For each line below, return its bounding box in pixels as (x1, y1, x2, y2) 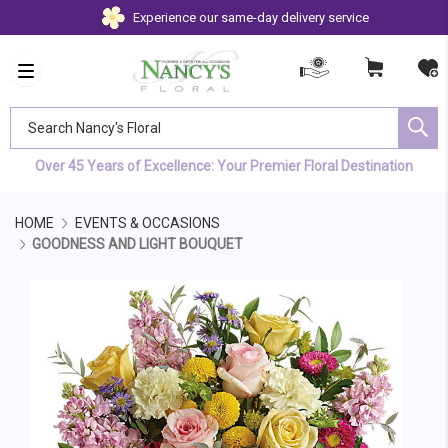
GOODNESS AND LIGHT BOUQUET (32, 236, 243, 252)
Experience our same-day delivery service (132, 9, 369, 25)
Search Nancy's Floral (9, 108, 142, 124)
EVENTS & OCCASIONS (74, 215, 220, 231)
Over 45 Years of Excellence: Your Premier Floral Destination (35, 158, 413, 174)
